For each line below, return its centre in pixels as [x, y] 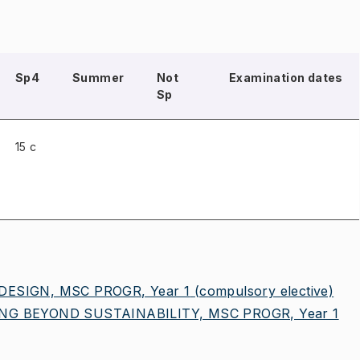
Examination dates [286, 78]
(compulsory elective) [264, 291]
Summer [98, 78]
